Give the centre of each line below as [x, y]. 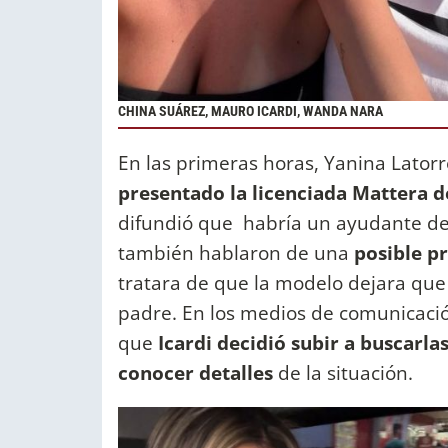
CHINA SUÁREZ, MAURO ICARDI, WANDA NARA [252, 112]
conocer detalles [198, 372]
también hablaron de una [236, 252]
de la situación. [345, 372]
